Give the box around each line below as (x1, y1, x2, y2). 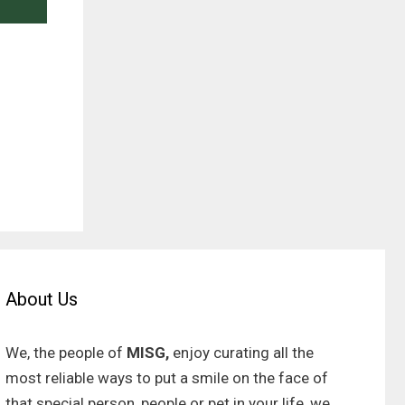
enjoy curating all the (172, 344, 314, 363)
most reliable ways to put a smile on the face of (5, 369, 328, 388)
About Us (5, 288, 78, 311)
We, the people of (5, 344, 127, 363)
